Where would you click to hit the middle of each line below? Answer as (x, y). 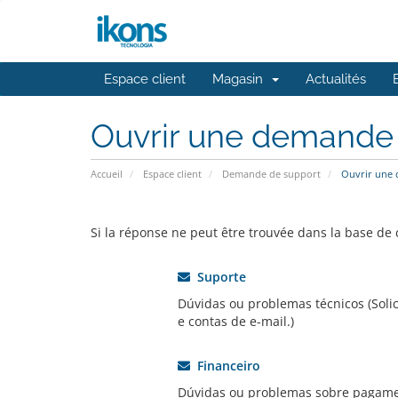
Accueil (107, 174)
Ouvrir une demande (242, 136)
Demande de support (271, 174)
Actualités (336, 79)
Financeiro (225, 366)
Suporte (218, 277)
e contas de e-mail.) (235, 321)
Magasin (241, 79)
